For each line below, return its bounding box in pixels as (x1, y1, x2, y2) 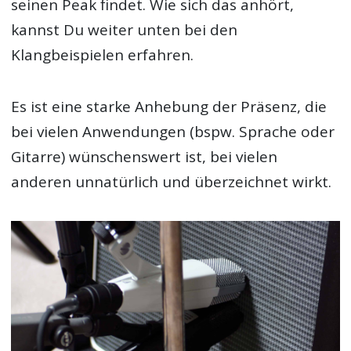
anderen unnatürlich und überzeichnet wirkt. (11, 172, 332, 193)
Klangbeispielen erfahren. (11, 44, 194, 65)
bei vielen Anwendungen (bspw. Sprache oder (11, 121, 335, 143)
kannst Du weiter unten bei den (11, 19, 238, 40)
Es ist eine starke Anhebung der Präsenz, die (11, 96, 327, 118)
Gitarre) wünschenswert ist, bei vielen (11, 147, 278, 168)
